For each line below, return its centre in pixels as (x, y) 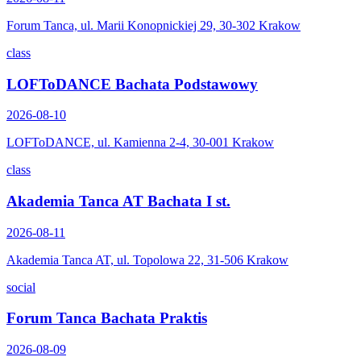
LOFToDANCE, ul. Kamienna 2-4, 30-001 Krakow (140, 143)
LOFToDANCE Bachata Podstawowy (132, 84)
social (21, 287)
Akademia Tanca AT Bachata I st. (118, 201)
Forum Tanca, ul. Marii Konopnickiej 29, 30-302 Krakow (154, 25)
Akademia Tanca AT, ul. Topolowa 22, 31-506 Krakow (147, 259)
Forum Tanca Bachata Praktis (107, 318)
